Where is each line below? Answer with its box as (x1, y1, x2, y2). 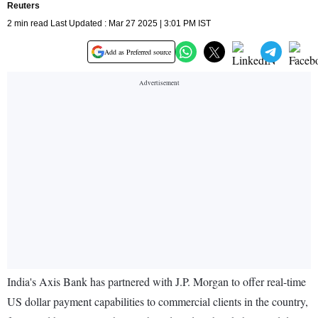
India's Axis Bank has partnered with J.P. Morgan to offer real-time (7, 274, 306, 290)
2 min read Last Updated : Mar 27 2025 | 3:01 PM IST (7, 18, 211, 29)
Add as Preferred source (104, 47, 171, 57)
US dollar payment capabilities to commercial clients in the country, (7, 294, 308, 309)
